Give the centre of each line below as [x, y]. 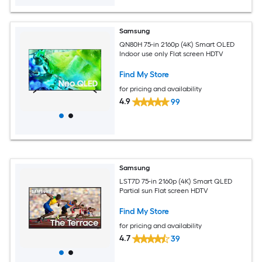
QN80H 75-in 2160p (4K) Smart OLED [177, 44]
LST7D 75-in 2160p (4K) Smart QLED [176, 181]
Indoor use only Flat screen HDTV [172, 54]
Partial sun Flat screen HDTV [164, 190]
